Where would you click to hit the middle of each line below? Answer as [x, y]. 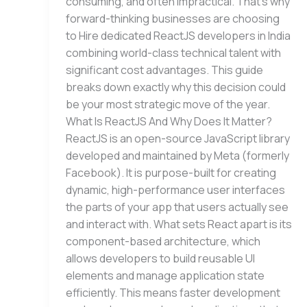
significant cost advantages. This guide [164, 70]
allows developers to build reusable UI [160, 259]
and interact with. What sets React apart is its [179, 224]
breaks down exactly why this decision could [176, 87]
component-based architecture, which [163, 242]
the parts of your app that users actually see [177, 207]
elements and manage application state [165, 276]
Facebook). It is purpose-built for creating [171, 173]
